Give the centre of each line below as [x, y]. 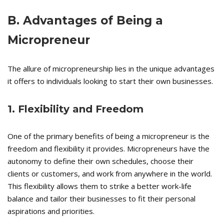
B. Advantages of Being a [85, 21]
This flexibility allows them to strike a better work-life [99, 186]
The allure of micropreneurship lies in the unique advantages [111, 69]
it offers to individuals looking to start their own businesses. [110, 81]
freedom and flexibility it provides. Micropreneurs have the [108, 149]
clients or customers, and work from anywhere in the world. [110, 174]
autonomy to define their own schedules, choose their [100, 161]
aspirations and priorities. [51, 211]
